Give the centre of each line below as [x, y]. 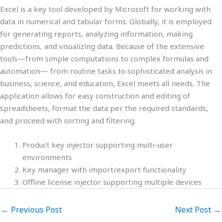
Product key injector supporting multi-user [98, 145]
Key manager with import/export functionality [104, 169]
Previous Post [35, 209]
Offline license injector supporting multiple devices [112, 182]
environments [47, 157]
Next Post [194, 209]
